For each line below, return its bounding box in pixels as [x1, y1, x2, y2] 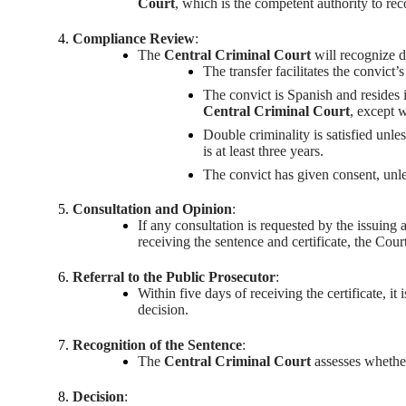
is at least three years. [203, 142, 324, 159]
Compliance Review [72, 30, 195, 46]
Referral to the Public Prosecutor [72, 269, 275, 285]
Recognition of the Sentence [72, 336, 242, 353]
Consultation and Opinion [72, 201, 232, 217]
